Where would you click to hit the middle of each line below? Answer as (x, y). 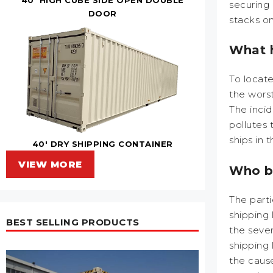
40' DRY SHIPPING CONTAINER (102, 144)
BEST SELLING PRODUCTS (73, 222)
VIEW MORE (50, 164)
